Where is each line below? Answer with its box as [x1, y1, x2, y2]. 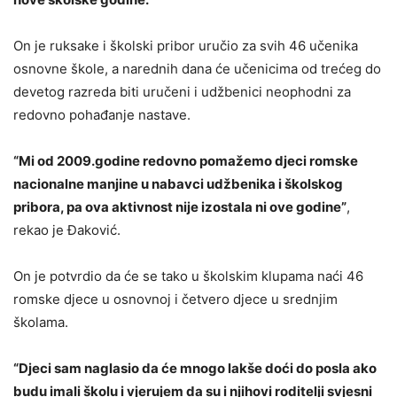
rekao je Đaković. [13, 222, 121, 239]
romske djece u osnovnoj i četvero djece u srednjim [13, 291, 338, 308]
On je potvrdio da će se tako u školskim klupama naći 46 [13, 268, 363, 285]
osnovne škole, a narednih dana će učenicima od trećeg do [13, 60, 381, 78]
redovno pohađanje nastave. [13, 106, 191, 124]
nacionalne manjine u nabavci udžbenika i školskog [13, 175, 343, 193]
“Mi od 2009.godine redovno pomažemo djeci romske [13, 152, 358, 170]
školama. [13, 314, 68, 331]
